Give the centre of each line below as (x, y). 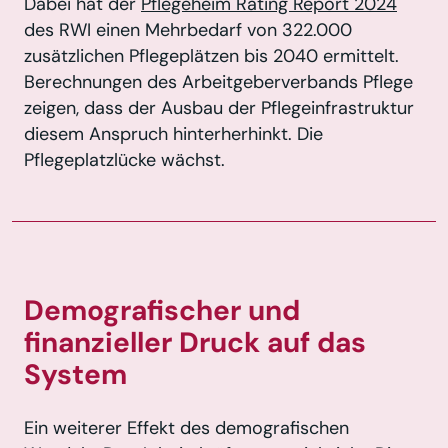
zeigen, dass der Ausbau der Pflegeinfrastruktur (219, 107)
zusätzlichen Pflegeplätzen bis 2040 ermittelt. (211, 55)
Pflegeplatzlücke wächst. (124, 159)
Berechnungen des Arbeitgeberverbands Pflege (218, 81)
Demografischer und (162, 310)
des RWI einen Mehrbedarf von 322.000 (188, 29)
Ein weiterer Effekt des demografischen (186, 428)
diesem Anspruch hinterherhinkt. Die (173, 133)
